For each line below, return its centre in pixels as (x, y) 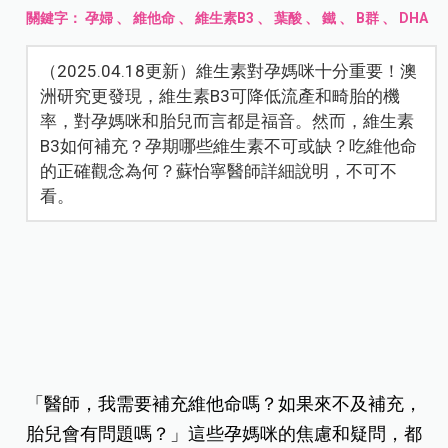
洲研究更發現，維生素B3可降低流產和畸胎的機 (220, 95)
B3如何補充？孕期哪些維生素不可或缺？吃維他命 (229, 145)
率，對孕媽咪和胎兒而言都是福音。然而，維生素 (227, 120)
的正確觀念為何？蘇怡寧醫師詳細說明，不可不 (219, 170)
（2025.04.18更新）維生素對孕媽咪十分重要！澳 (229, 70)
